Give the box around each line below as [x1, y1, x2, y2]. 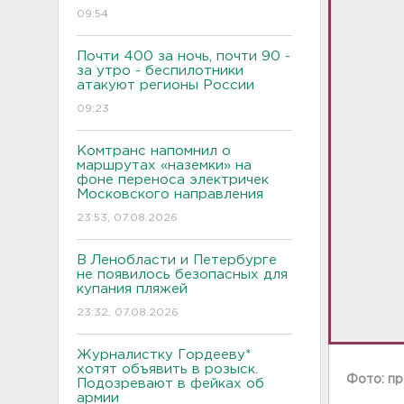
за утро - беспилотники [77, 64, 243, 77]
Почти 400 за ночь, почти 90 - [77, 50, 290, 62]
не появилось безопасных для [77, 268, 288, 280]
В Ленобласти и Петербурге [77, 253, 277, 266]
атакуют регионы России [77, 78, 254, 91]
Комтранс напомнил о [77, 144, 231, 157]
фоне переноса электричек [77, 173, 269, 186]
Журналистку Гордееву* [77, 348, 251, 361]
